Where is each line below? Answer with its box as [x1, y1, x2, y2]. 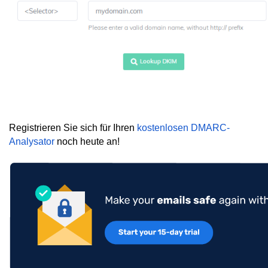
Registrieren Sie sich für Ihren [9, 123, 137, 133]
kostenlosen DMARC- [137, 123, 230, 133]
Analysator [9, 136, 54, 147]
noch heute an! [54, 136, 120, 147]
